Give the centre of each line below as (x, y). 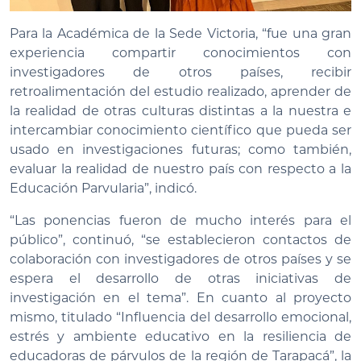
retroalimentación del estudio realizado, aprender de (180, 91)
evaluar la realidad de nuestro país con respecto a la (180, 168)
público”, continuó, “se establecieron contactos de (180, 239)
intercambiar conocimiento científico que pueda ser (180, 130)
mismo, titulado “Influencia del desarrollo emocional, (180, 317)
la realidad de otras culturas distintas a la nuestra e (180, 110)
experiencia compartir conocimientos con (180, 52)
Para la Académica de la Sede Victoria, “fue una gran (180, 33)
